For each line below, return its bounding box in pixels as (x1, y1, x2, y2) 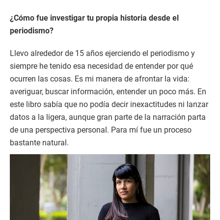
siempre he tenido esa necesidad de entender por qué (10, 61, 193, 71)
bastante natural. (10, 138, 69, 148)
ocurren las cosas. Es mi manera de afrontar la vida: (10, 74, 190, 84)
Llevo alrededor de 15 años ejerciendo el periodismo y (10, 49, 195, 58)
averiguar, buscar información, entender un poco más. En (10, 87, 206, 97)
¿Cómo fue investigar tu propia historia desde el (10, 13, 179, 23)
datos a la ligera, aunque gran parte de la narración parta (10, 112, 206, 122)
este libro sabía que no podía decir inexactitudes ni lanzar (10, 100, 208, 110)
